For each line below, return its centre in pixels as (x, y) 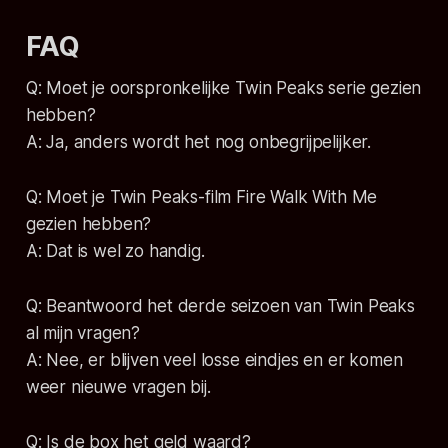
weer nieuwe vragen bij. (118, 387)
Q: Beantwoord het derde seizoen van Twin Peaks (220, 306)
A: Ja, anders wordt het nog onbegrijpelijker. (198, 142)
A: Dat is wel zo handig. (115, 251)
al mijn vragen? (83, 333)
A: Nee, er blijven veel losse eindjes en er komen (214, 360)
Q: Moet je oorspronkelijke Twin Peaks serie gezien (223, 88)
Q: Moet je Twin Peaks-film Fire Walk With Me (201, 197)
